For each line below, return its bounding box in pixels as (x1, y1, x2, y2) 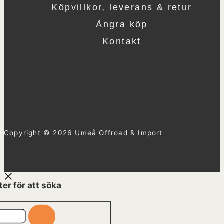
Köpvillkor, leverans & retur (51, 1, 192, 12)
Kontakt (102, 35, 141, 46)
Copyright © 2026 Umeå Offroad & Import (4, 129, 163, 137)
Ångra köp (96, 18, 148, 29)
